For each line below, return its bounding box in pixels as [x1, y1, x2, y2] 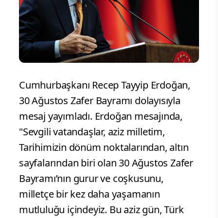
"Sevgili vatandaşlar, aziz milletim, [19, 125, 165, 139]
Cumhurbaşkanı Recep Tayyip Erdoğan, [19, 78, 190, 92]
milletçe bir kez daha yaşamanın [19, 187, 160, 201]
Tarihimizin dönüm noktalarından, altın [19, 141, 189, 154]
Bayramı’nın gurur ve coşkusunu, [19, 172, 163, 185]
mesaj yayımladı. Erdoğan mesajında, [19, 109, 182, 123]
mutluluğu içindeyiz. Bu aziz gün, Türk [19, 203, 184, 217]
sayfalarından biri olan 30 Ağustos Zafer [19, 156, 193, 170]
